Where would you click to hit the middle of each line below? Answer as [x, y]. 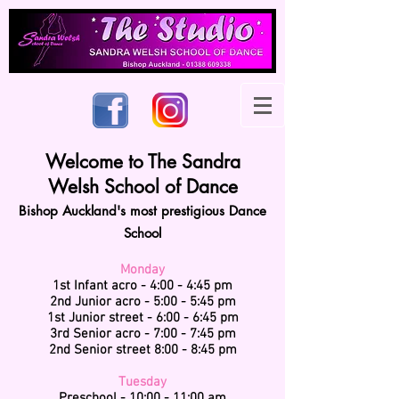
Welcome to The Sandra [142, 162]
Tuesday [142, 382]
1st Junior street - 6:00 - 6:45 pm [142, 318]
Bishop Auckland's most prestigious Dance [142, 211]
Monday [142, 270]
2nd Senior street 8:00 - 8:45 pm [142, 350]
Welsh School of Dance [142, 187]
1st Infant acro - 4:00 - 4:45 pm [142, 286]
